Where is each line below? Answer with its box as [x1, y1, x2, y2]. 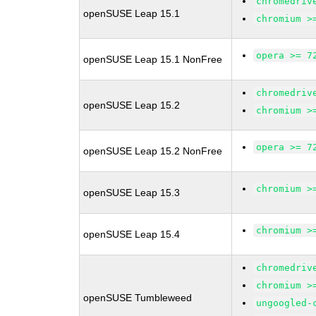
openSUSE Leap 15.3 [83, 187, 181, 198]
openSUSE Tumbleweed [83, 292, 193, 303]
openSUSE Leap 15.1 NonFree [83, 54, 223, 65]
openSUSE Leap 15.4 [83, 229, 181, 240]
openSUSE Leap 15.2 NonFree [83, 145, 223, 157]
